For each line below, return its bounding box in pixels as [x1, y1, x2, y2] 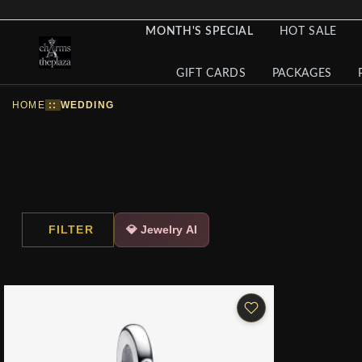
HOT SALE [279, 25, 338, 37]
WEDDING [60, 99, 115, 111]
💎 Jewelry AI [125, 222, 197, 236]
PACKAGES [271, 67, 333, 79]
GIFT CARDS [175, 67, 246, 79]
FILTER [48, 222, 94, 236]
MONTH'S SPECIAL [145, 25, 254, 37]
